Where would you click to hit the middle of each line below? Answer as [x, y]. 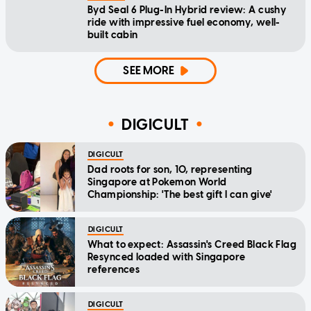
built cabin [113, 35]
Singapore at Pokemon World [157, 183]
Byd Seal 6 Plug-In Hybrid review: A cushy [187, 10]
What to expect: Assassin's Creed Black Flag [192, 245]
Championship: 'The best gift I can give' [180, 195]
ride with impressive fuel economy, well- [184, 23]
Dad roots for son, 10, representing [170, 170]
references [114, 270]
